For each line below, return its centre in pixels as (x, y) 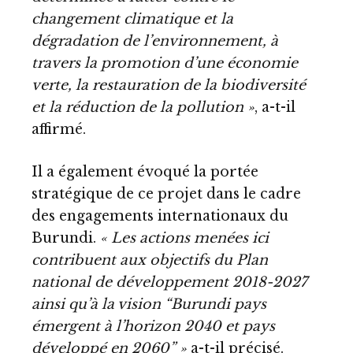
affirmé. (59, 130)
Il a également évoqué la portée (145, 171)
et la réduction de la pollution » (143, 108)
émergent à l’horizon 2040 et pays (153, 326)
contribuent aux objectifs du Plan (150, 260)
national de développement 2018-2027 (169, 282)
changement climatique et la (132, 19)
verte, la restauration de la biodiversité (169, 85)
